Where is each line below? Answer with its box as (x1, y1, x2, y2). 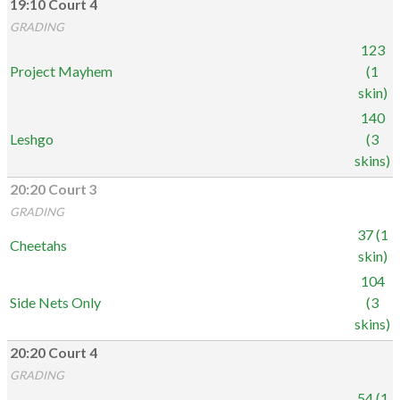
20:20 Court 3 (10, 181, 97, 197)
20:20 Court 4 (10, 345, 97, 361)
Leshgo (10, 130, 54, 147)
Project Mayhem (10, 62, 112, 79)
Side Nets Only (10, 294, 101, 311)
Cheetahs (10, 237, 67, 254)
